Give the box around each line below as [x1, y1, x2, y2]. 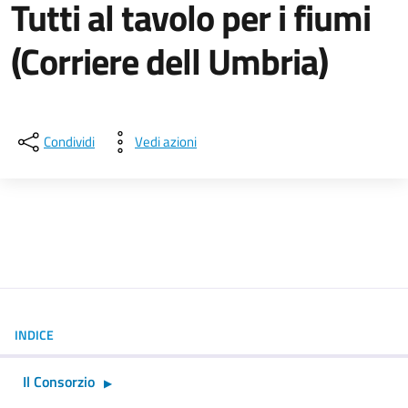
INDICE [15, 324, 54, 344]
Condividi [44, 130, 95, 152]
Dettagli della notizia [10, 93, 270, 138]
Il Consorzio [23, 370, 95, 393]
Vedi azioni [135, 130, 197, 152]
